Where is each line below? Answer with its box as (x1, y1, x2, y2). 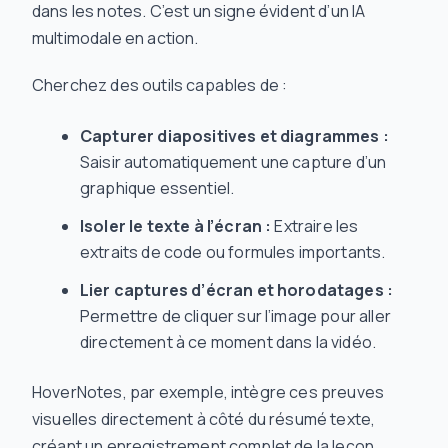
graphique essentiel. (80, 177, 235, 200)
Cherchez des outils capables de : (32, 74, 288, 97)
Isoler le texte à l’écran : (80, 215, 272, 238)
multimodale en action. (32, 27, 199, 50)
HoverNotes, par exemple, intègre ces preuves (32, 381, 385, 404)
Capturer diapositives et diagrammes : (80, 125, 389, 148)
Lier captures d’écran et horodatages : (80, 279, 394, 302)
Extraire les (271, 215, 359, 238)
